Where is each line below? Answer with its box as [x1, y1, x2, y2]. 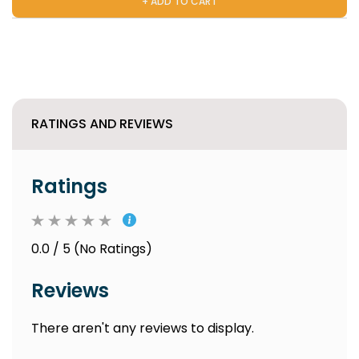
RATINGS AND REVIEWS [31, 115, 173, 133]
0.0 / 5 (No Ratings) [31, 240, 152, 258]
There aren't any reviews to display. [31, 319, 254, 337]
